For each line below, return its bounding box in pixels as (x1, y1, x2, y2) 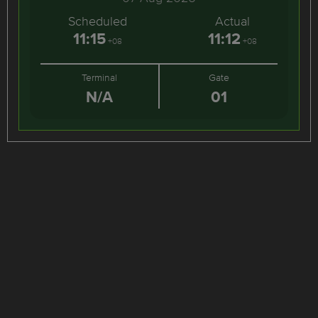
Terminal (82, 70, 117, 84)
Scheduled (67, 12, 127, 30)
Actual (214, 12, 250, 30)
